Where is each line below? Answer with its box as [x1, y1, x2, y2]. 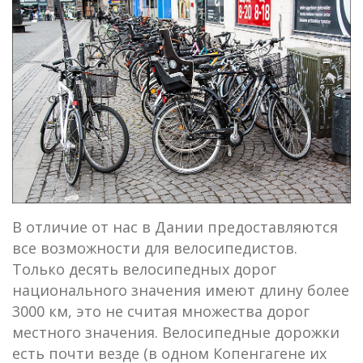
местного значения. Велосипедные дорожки [12, 322, 340, 342]
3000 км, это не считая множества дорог [12, 301, 310, 321]
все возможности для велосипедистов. [12, 237, 297, 258]
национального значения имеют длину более [12, 280, 349, 300]
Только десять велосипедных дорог [12, 258, 276, 279]
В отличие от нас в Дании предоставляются [12, 216, 338, 237]
